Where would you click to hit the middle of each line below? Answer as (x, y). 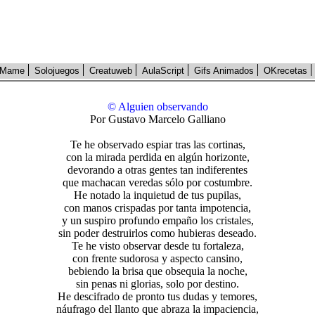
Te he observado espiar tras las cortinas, (157, 144)
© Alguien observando (157, 107)
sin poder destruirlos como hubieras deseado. (157, 233)
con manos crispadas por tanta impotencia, (157, 208)
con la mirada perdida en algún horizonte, (157, 157)
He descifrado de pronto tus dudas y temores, (157, 296)
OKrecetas (285, 71)
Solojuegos (57, 71)
